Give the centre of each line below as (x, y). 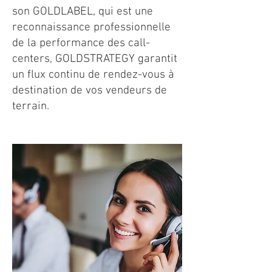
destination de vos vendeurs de (90, 91)
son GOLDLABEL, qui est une (83, 12)
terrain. (31, 107)
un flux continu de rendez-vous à (93, 75)
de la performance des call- (81, 43)
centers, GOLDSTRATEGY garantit (95, 59)
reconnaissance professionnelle (91, 28)
